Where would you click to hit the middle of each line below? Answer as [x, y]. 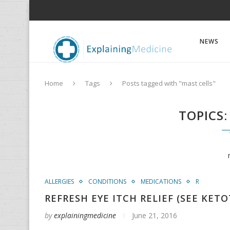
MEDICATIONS [161, 181]
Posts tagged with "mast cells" [169, 83]
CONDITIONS [107, 181]
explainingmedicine [85, 215]
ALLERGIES [59, 181]
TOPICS [202, 115]
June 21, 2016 [155, 215]
